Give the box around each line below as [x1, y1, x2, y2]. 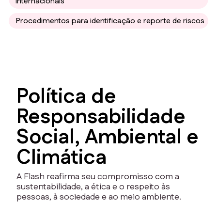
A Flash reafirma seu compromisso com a [16, 170, 179, 183]
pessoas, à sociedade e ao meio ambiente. [16, 190, 181, 203]
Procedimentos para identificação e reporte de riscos [15, 15, 204, 27]
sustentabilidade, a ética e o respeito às [16, 180, 170, 193]
